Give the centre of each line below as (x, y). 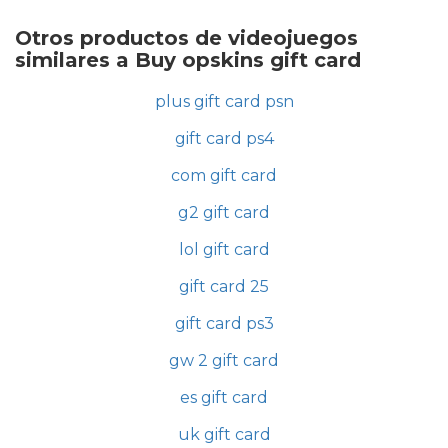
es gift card (224, 398)
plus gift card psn (224, 102)
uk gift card (224, 435)
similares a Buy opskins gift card (188, 60)
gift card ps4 (224, 139)
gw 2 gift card (224, 361)
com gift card (224, 176)
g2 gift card (224, 213)
